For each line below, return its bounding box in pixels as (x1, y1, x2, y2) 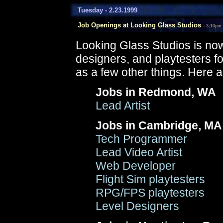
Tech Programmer (96, 132, 187, 145)
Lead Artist (96, 99, 150, 112)
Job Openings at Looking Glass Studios (70, 21, 203, 29)
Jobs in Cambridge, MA (96, 119, 222, 132)
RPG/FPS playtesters (96, 186, 205, 199)
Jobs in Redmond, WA (96, 86, 216, 99)
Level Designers (96, 200, 179, 213)
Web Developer (96, 159, 176, 172)
